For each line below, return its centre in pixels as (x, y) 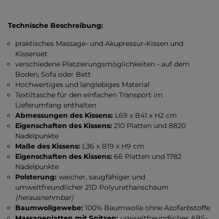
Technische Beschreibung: (55, 25)
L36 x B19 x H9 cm (112, 146)
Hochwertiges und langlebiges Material (83, 85)
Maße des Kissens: (48, 146)
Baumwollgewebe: (49, 208)
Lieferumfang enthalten (56, 105)
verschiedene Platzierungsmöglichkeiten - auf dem (103, 64)
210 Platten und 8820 (149, 126)
